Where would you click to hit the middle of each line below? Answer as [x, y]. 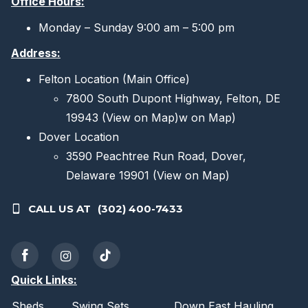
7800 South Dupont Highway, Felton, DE [173, 98]
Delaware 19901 [109, 175]
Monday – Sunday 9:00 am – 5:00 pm [136, 27]
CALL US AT [59, 208]
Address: [36, 53]
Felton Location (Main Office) [114, 79]
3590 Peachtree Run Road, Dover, [156, 156]
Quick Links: [44, 279]
